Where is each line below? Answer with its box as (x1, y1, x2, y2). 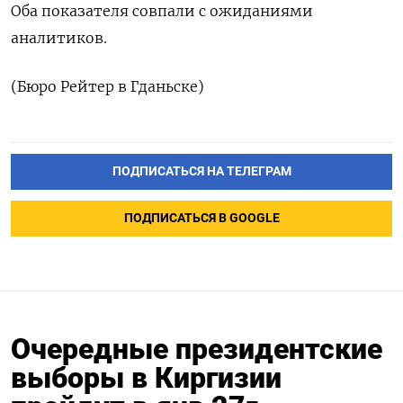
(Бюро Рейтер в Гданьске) (11, 77, 204, 96)
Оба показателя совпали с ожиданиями (11, 2, 313, 21)
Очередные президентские (11, 331, 382, 366)
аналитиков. (11, 29, 107, 48)
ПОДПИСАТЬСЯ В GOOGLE (123, 210, 280, 227)
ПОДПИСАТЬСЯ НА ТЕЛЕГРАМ (112, 164, 291, 180)
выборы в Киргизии (11, 360, 282, 395)
